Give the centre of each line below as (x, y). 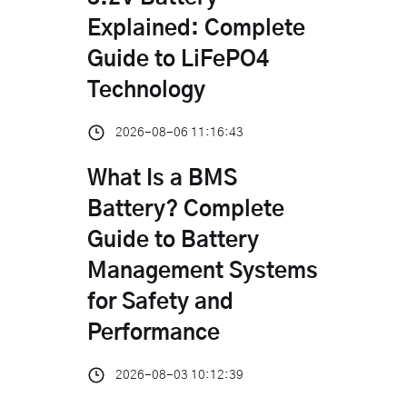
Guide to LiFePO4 (178, 60)
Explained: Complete (196, 29)
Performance (154, 333)
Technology (146, 90)
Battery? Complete (186, 209)
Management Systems (203, 271)
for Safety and (160, 302)
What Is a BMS (162, 179)
